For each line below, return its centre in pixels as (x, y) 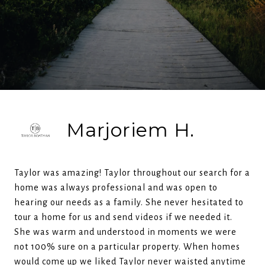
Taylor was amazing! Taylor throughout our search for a (132, 173)
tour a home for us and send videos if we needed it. (123, 217)
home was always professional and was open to (116, 188)
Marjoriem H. (130, 130)
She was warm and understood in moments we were (125, 232)
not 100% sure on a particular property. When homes (127, 247)
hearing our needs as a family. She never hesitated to (129, 202)
